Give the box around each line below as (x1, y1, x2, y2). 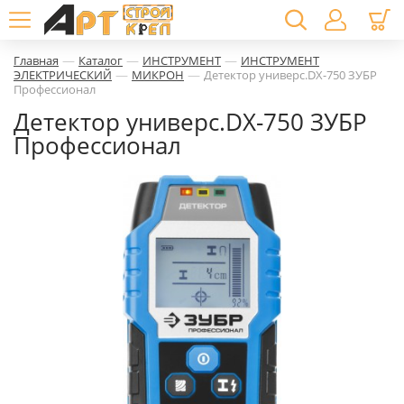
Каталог (78, 52, 123, 69)
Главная (14, 52, 59, 69)
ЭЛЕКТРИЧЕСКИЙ (14, 67, 112, 83)
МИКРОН (132, 67, 184, 83)
